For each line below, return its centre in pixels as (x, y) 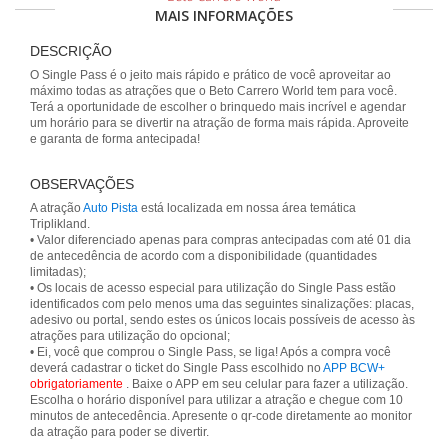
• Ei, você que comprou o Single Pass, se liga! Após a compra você (210, 352)
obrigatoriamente (78, 384)
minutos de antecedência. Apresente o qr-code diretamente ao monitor (221, 416)
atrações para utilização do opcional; (130, 336)
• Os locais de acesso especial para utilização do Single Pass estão (213, 288)
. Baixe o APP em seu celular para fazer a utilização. (267, 384)
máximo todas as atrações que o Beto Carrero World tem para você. (213, 91)
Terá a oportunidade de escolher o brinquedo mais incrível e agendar (218, 107)
